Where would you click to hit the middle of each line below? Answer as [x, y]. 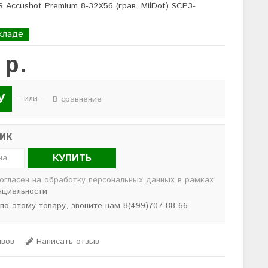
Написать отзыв [67, 241]
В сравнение [77, 99]
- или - [31, 99]
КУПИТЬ [72, 158]
